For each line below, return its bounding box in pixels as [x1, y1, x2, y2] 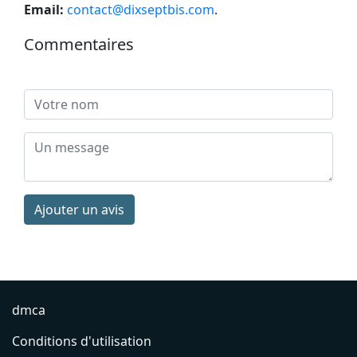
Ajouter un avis [34, 200, 124, 218]
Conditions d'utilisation [12, 331, 151, 350]
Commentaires [24, 33, 134, 55]
